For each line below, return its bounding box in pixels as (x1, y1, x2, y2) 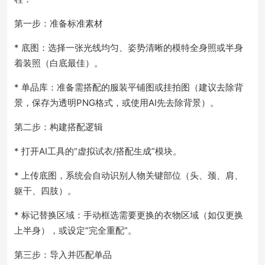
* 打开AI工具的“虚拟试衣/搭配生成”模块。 (14, 146, 182, 157)
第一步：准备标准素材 (14, 18, 103, 29)
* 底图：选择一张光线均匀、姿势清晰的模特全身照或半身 (14, 42, 243, 53)
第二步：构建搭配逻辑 (14, 121, 103, 132)
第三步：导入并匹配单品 (14, 249, 112, 260)
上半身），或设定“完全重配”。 (14, 225, 137, 236)
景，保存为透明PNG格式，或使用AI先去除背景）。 (14, 97, 219, 108)
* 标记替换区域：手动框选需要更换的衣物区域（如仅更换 (14, 209, 243, 221)
